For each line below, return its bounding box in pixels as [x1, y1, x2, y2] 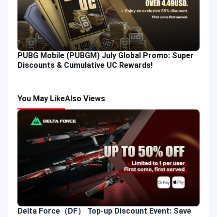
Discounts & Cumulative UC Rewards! [17, 61, 153, 70]
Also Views [65, 94, 105, 103]
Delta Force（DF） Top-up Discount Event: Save [17, 206, 191, 216]
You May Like [17, 94, 65, 103]
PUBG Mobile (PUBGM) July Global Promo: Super [17, 51, 194, 60]
